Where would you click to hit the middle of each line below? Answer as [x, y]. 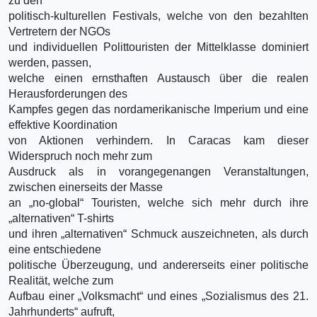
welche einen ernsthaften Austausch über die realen [158, 78]
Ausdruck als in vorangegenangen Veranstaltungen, [158, 171]
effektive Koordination [63, 125]
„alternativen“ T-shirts [61, 218]
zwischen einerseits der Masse [86, 187]
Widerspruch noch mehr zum [80, 156]
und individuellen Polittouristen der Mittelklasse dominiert [158, 47]
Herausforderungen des [68, 93]
